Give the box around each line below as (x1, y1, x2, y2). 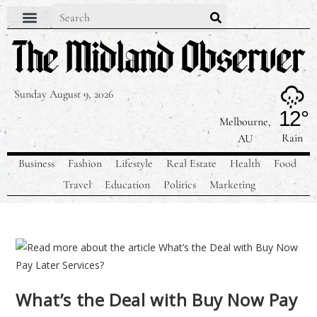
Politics (163, 178, 197, 192)
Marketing (209, 178, 256, 192)
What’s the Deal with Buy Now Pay (16, 288, 298, 312)
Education (105, 178, 151, 192)
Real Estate (166, 156, 217, 171)
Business (18, 156, 55, 171)
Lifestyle (115, 156, 154, 171)
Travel (63, 178, 92, 192)
